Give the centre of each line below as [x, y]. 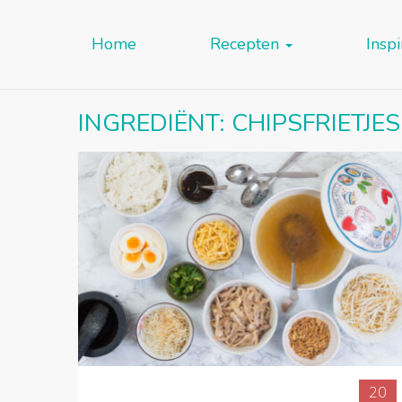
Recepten [247, 44]
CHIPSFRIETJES [316, 123]
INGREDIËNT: [155, 123]
